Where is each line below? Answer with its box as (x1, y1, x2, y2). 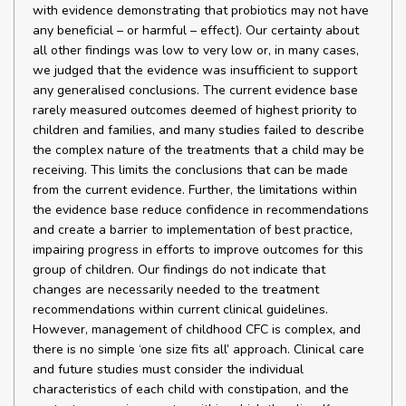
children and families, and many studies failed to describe (33, 121, 364, 139)
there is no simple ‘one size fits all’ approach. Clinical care (33, 341, 364, 358)
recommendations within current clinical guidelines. (33, 301, 328, 318)
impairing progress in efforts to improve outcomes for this (33, 241, 363, 258)
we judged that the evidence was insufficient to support (33, 62, 357, 79)
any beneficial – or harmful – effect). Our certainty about (33, 22, 359, 39)
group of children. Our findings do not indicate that (33, 261, 325, 278)
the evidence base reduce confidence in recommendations (33, 201, 369, 218)
